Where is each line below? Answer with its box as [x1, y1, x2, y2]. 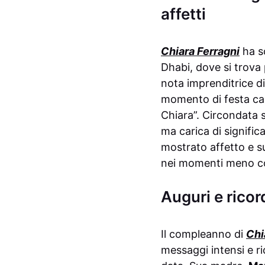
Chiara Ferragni [161, 44, 240, 57]
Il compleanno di [161, 227, 246, 240]
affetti [161, 4, 206, 23]
